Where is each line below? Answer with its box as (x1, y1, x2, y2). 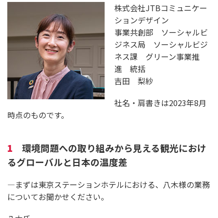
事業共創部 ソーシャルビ (114, 26, 208, 38)
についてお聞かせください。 (7, 190, 109, 202)
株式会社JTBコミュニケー (114, 1, 207, 14)
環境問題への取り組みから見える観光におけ (22, 141, 206, 154)
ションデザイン (114, 14, 177, 26)
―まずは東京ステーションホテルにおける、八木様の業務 (7, 178, 210, 190)
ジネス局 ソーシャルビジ (114, 38, 208, 50)
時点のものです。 (7, 109, 69, 121)
